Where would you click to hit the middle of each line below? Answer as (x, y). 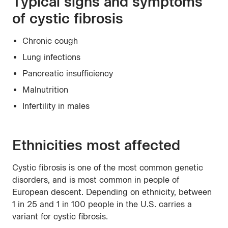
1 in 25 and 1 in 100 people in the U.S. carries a (102, 205)
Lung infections (51, 58)
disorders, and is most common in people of (96, 180)
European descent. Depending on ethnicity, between (112, 192)
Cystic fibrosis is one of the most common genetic (108, 168)
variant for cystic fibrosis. (60, 217)
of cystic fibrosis (68, 19)
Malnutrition (45, 90)
